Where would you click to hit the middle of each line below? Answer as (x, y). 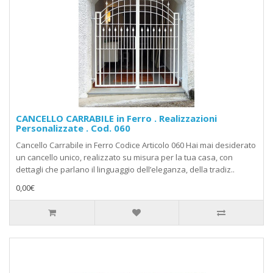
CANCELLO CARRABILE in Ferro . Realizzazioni (116, 119)
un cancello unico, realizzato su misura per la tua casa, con (124, 158)
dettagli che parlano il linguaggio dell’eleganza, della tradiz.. (125, 170)
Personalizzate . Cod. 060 (73, 128)
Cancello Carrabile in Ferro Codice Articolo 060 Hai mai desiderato (136, 145)
